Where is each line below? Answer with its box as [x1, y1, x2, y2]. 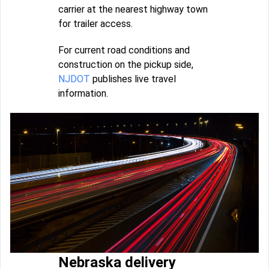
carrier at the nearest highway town [58, 3, 208, 15]
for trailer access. [58, 17, 133, 29]
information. [58, 87, 108, 99]
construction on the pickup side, [58, 58, 193, 70]
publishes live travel [90, 73, 176, 85]
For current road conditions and [58, 44, 190, 56]
